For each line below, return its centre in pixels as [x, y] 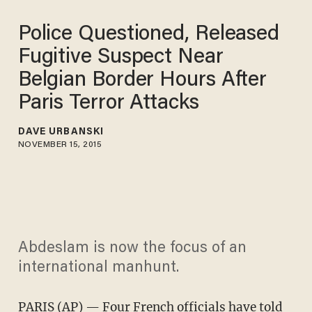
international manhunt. [98, 268]
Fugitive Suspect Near [120, 57]
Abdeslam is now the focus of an [132, 249]
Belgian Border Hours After [142, 80]
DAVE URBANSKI [61, 132]
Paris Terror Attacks [108, 103]
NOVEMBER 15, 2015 [60, 145]
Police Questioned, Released [149, 34]
